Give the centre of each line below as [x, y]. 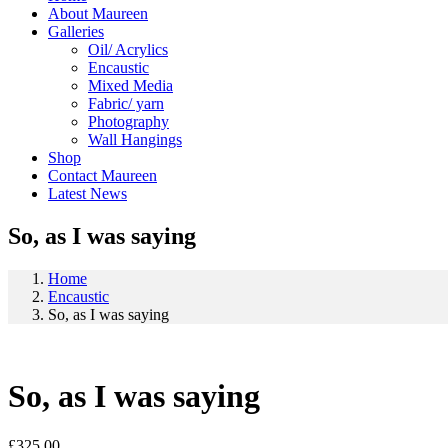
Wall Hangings [135, 139]
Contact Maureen [102, 175]
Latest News [87, 193]
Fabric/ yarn [126, 103]
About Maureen [98, 13]
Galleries [76, 31]
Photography [128, 121]
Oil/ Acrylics [128, 49]
